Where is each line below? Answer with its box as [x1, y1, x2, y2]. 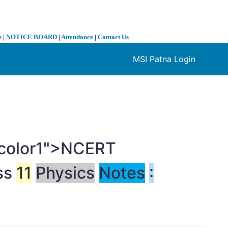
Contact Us [98, 33, 129, 41]
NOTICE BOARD [6, 33, 57, 41]
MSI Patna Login [133, 54, 195, 65]
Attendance [61, 33, 93, 41]
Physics [36, 163, 95, 183]
